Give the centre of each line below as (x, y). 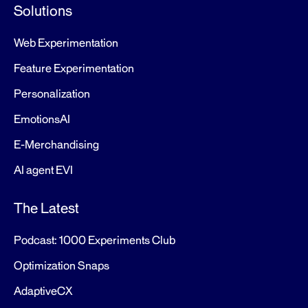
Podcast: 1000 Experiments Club (95, 240)
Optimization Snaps (62, 266)
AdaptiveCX (43, 291)
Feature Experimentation (74, 68)
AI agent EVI (43, 170)
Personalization (52, 94)
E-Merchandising (56, 145)
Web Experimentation (66, 43)
